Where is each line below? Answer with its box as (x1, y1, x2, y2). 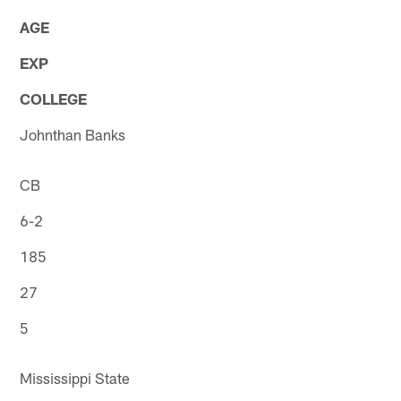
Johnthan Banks (20, 124, 126, 143)
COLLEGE (20, 89, 88, 107)
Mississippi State (20, 368, 131, 387)
